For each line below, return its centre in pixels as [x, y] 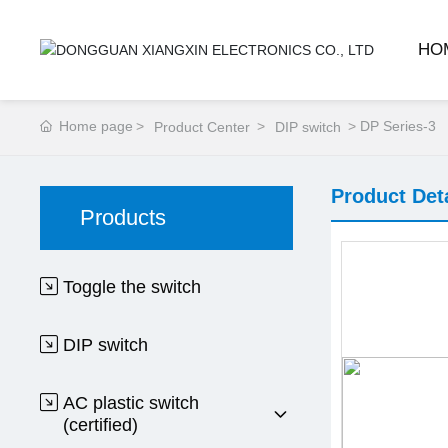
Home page [96, 126]
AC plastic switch [131, 403]
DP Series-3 [398, 126]
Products [123, 217]
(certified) [101, 425]
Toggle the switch [132, 287]
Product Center [202, 127]
